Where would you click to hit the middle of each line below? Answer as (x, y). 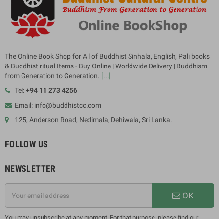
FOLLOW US (27, 144)
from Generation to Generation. (53, 76)
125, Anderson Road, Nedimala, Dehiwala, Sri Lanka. (93, 120)
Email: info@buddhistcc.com (58, 105)
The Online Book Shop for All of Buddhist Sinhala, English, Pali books (107, 56)
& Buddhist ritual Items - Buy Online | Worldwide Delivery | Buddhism (106, 66)
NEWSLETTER (30, 168)
